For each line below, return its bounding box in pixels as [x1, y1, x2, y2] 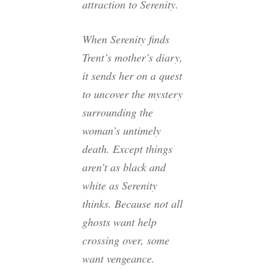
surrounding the [82, 104, 153, 119]
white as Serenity [82, 177, 157, 193]
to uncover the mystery [82, 86, 183, 101]
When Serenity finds [82, 31, 169, 46]
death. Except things [82, 141, 172, 156]
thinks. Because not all [82, 196, 183, 211]
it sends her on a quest [82, 68, 182, 83]
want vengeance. [82, 250, 155, 266]
